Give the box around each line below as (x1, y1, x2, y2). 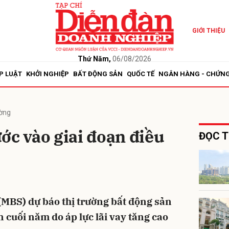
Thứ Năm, (77, 54, 111, 63)
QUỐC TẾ (127, 70, 154, 78)
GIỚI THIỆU (192, 27, 225, 34)
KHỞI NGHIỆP (26, 70, 69, 78)
